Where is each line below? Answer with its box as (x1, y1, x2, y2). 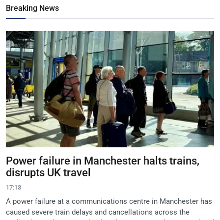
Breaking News (6, 3, 59, 13)
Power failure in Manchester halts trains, (6, 155, 199, 167)
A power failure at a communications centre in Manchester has (6, 197, 212, 206)
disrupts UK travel (6, 166, 91, 179)
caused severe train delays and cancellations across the (6, 208, 190, 217)
